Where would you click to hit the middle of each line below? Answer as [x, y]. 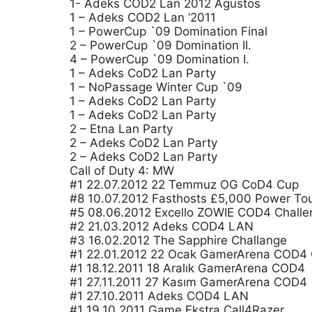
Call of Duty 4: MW [122, 171]
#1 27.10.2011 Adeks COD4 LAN [159, 296]
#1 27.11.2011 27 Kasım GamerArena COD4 [188, 282]
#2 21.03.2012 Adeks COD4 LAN [162, 226]
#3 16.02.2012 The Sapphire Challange [178, 240]
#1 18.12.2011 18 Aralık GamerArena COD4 [187, 268]
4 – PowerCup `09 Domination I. [159, 59]
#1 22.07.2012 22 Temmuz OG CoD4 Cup [184, 185]
